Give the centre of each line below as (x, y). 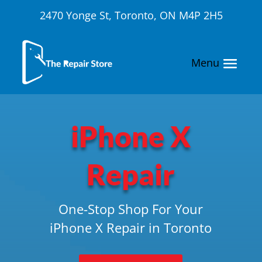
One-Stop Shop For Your (131, 209)
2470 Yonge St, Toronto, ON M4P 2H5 (131, 15)
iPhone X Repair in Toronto (131, 228)
